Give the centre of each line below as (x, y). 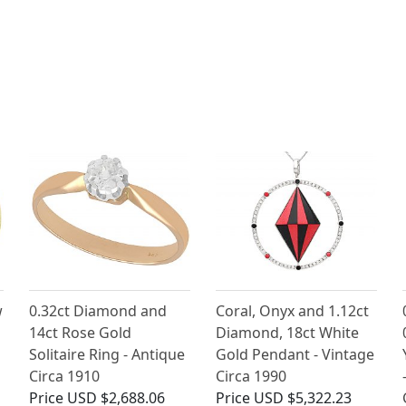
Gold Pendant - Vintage (295, 355)
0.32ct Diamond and (98, 311)
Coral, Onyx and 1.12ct (292, 311)
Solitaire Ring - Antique (107, 355)
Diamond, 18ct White (287, 333)
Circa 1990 (251, 377)
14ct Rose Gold (81, 333)
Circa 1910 (65, 377)
